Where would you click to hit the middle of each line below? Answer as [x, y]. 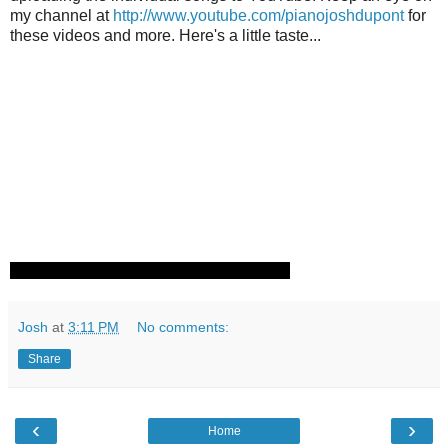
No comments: [183, 327]
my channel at [61, 16]
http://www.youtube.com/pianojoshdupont [258, 16]
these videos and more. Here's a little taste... [165, 36]
